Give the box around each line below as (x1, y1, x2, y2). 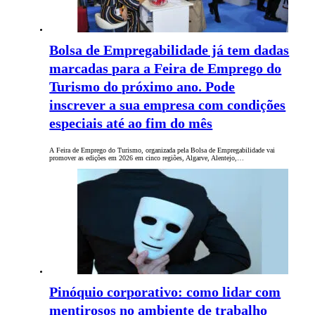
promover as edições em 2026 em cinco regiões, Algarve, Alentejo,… (49, 154, 245, 162)
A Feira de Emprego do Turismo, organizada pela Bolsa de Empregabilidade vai (49, 146, 276, 155)
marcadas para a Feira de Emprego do (49, 60, 282, 77)
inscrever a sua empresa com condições (49, 97, 286, 113)
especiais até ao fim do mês (49, 115, 213, 131)
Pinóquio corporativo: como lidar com (49, 284, 281, 300)
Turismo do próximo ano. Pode (49, 79, 236, 95)
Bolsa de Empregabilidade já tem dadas (49, 42, 290, 58)
